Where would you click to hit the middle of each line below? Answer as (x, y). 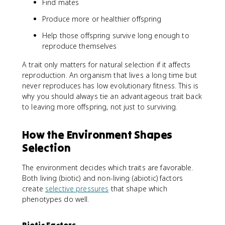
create (34, 188)
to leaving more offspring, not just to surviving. (100, 106)
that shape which (138, 188)
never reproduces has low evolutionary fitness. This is (110, 85)
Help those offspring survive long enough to (116, 35)
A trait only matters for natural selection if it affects (106, 64)
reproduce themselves (80, 46)
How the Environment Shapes (97, 134)
